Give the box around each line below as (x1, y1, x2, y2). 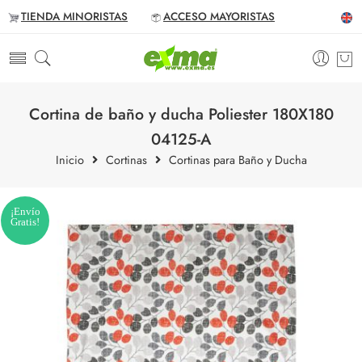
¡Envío (10, 205, 40, 217)
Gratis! (11, 216, 40, 228)
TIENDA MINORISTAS (21, 9, 128, 24)
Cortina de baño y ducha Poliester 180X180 (28, 103, 334, 125)
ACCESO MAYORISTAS (163, 9, 275, 24)
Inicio (55, 151, 84, 168)
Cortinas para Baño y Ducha (168, 151, 307, 168)
